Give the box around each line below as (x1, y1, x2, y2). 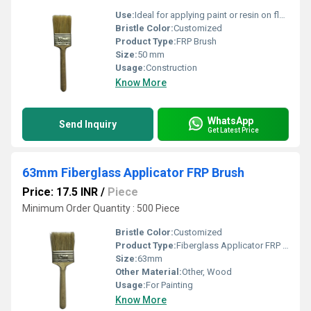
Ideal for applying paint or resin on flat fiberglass (135, 10, 279, 20)
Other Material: (115, 267, 182, 277)
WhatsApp (208, 115, 253, 126)
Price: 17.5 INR (22, 185, 98, 199)
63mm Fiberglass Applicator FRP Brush (22, 165, 244, 180)
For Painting (146, 280, 193, 290)
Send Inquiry (59, 119, 117, 130)
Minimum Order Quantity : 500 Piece (22, 203, 180, 214)
